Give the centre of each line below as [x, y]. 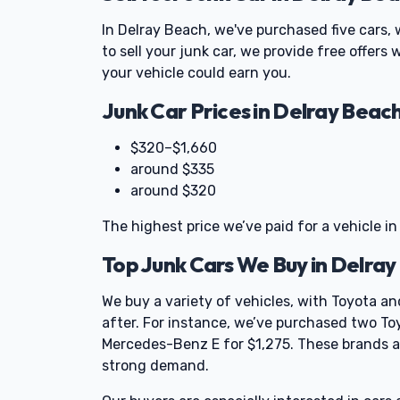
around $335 [172, 169]
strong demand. [155, 366]
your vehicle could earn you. [196, 73]
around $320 [173, 191]
